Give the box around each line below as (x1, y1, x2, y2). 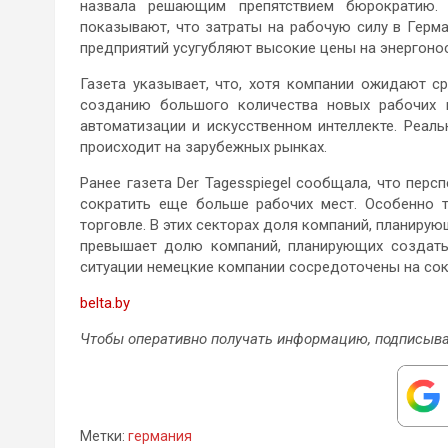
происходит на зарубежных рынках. (80, 137, 327, 156)
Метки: (80, 428, 125, 445)
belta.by (80, 293, 130, 312)
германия (128, 428, 192, 445)
